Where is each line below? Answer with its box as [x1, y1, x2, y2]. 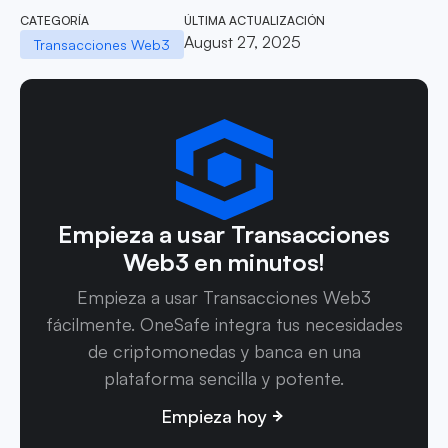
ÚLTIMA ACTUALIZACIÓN [183, 12, 325, 28]
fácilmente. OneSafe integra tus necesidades [45, 312, 403, 335]
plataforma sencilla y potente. [104, 366, 344, 389]
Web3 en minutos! [123, 246, 325, 277]
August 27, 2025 [183, 31, 301, 52]
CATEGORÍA [20, 12, 89, 28]
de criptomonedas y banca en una [87, 339, 361, 362]
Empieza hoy [161, 404, 267, 427]
